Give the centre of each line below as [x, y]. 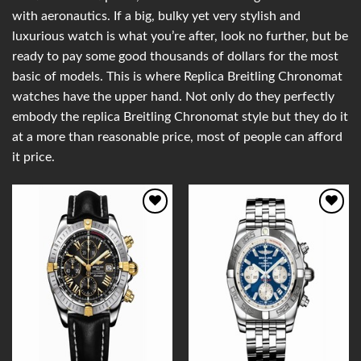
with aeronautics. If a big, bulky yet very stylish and [156, 17]
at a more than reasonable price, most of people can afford [177, 137]
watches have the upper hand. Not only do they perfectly [173, 97]
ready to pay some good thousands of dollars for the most [175, 57]
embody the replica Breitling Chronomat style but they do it [180, 117]
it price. [33, 158]
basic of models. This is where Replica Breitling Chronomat [177, 77]
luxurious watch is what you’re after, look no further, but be [180, 37]
